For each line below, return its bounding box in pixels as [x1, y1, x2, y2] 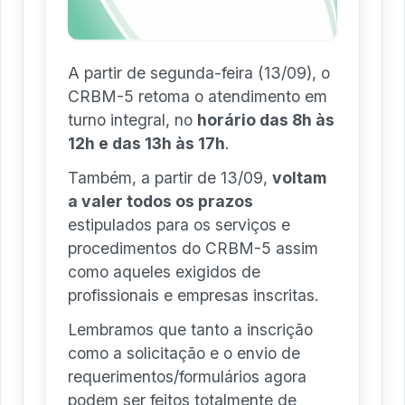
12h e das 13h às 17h [68, 133, 225, 153]
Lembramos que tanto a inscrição [68, 319, 313, 339]
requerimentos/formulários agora [68, 366, 306, 386]
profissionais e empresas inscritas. [68, 285, 319, 305]
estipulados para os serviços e [68, 214, 290, 234]
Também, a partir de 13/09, [68, 167, 272, 187]
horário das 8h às [197, 109, 334, 129]
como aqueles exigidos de [68, 261, 260, 281]
